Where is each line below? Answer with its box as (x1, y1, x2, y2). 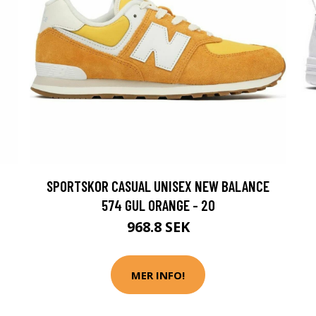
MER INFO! (131, 267, 185, 282)
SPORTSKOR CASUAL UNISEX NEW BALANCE (47, 177, 269, 195)
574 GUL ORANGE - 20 (101, 196, 215, 214)
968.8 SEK (126, 217, 190, 236)
